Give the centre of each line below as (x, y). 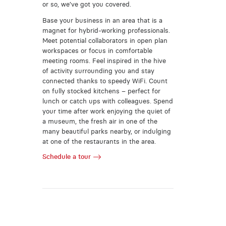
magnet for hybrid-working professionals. (106, 31)
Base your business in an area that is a (102, 21)
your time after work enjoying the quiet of (106, 111)
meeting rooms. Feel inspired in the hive (104, 61)
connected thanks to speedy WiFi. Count (105, 81)
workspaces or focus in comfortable (97, 51)
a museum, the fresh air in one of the (100, 122)
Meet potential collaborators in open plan (105, 41)
